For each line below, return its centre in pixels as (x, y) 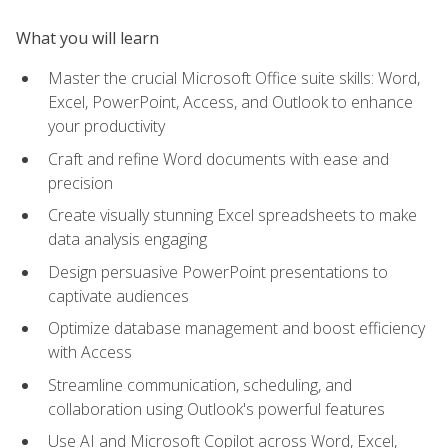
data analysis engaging (127, 239)
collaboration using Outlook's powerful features (216, 408)
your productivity (106, 125)
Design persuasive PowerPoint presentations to (218, 271)
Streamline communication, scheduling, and (200, 384)
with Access (90, 352)
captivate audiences (118, 295)
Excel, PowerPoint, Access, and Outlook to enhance (230, 101)
